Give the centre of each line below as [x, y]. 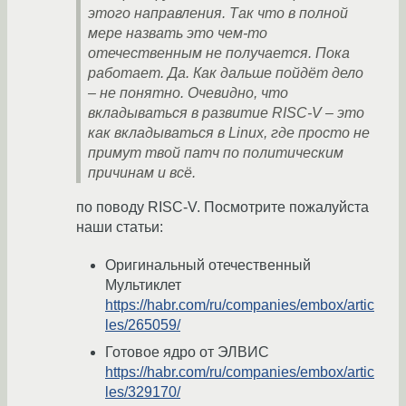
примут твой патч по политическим [216, 153]
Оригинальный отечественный [208, 266]
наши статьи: [120, 227]
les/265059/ [143, 325]
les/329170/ [143, 392]
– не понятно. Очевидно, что [188, 93]
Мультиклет [143, 285]
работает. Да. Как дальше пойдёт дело [226, 73]
